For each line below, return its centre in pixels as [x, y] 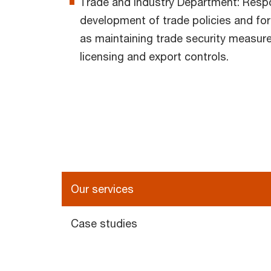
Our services [102, 189]
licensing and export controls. [154, 57]
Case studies [104, 224]
